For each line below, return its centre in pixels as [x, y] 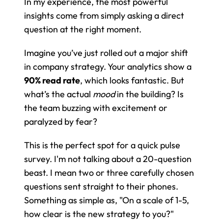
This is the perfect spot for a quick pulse [102, 145]
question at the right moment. [83, 29]
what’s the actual [58, 94]
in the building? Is [149, 94]
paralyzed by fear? [61, 121]
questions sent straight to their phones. [101, 186]
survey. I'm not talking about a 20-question [108, 159]
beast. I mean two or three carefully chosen [109, 172]
